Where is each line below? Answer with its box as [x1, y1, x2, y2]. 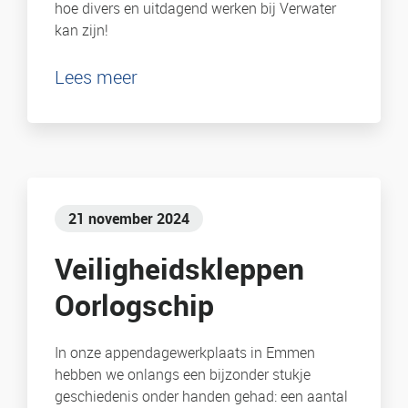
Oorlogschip [55, 285, 214, 325]
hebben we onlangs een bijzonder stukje [55, 364, 311, 385]
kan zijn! [55, 20, 108, 41]
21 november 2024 [68, 209, 189, 229]
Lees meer [55, 65, 138, 90]
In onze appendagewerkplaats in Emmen [55, 342, 315, 363]
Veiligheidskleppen [55, 249, 304, 289]
